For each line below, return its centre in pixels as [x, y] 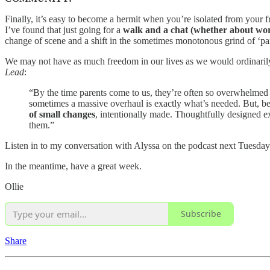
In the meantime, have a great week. [73, 166]
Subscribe [201, 214]
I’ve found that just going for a [64, 30]
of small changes [62, 114]
